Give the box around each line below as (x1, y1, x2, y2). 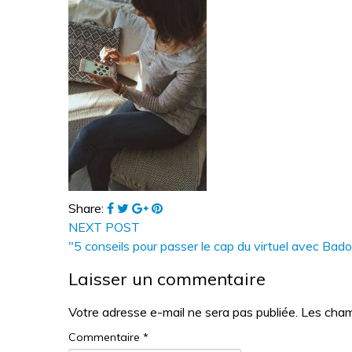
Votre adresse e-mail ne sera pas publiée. (68, 303, 298, 320)
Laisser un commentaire (68, 267, 266, 290)
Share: (68, 200, 107, 216)
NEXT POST (68, 218, 140, 235)
